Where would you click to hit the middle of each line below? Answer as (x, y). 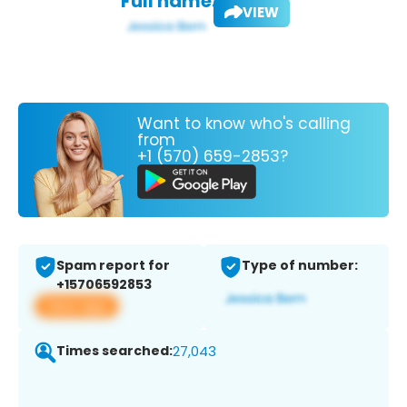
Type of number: (300, 266)
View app (77, 306)
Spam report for (113, 266)
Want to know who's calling (244, 123)
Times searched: (114, 351)
